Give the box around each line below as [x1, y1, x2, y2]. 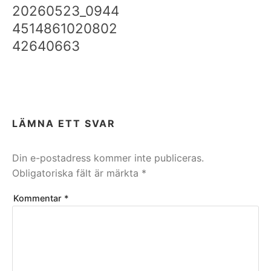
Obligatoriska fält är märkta [12, 167, 142, 180]
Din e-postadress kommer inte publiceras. [12, 152, 204, 165]
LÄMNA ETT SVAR [12, 117, 116, 130]
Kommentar [13, 193, 64, 204]
